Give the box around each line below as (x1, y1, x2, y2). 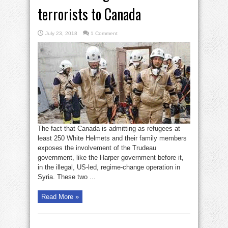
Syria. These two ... (38, 173, 96, 181)
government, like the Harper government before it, (38, 154, 184, 162)
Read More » (41, 193, 79, 201)
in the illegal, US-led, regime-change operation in (38, 163, 180, 172)
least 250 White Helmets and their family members (38, 134, 187, 142)
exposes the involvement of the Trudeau (38, 144, 156, 152)
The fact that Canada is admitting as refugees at (38, 125, 180, 133)
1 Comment (91, 31, 118, 37)
